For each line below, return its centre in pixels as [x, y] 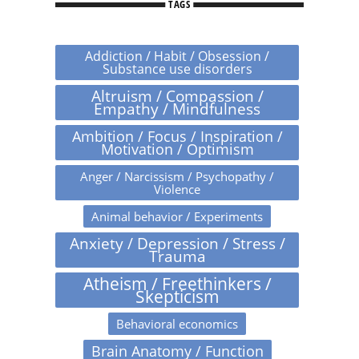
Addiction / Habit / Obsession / [177, 56]
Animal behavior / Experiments [177, 217]
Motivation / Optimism [177, 149]
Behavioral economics [177, 324]
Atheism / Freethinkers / [177, 284]
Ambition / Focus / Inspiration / [177, 137]
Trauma [177, 257]
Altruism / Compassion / [177, 97]
